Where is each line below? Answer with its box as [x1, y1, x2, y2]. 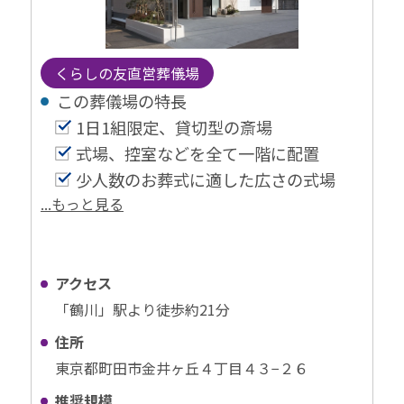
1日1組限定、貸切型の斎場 [75, 115, 272, 139]
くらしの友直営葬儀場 [54, 61, 199, 84]
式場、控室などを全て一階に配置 [75, 141, 319, 165]
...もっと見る [40, 192, 124, 215]
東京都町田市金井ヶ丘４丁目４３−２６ [54, 356, 308, 379]
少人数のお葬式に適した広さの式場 [75, 167, 335, 191]
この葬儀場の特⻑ [57, 88, 188, 113]
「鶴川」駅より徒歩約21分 [54, 298, 230, 320]
